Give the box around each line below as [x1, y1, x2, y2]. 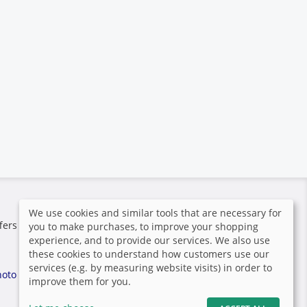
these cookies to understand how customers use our [29, 247, 269, 260]
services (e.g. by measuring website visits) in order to [29, 261, 272, 274]
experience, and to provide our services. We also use [29, 234, 270, 247]
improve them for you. [29, 275, 131, 288]
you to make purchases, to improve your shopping [29, 220, 258, 233]
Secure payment [57, 198, 134, 212]
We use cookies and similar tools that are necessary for [29, 206, 282, 219]
